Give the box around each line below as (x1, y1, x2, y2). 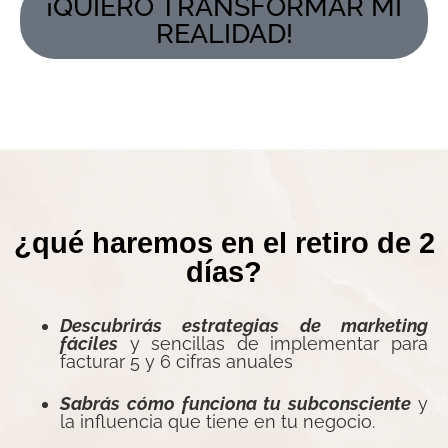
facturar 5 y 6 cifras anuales (60, 350, 293, 372)
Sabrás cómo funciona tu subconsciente (60, 392, 412, 414)
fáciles (60, 332, 118, 354)
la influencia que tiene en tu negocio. (60, 410, 375, 432)
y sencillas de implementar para (118, 332, 428, 354)
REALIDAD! (155, 17, 293, 49)
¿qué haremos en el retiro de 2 (13, 226, 435, 259)
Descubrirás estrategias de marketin (60, 314, 417, 336)
